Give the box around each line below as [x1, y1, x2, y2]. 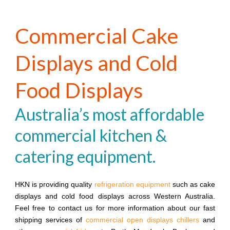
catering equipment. [15, 146, 156, 166]
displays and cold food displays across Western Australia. [15, 192, 215, 200]
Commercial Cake [15, 23, 178, 48]
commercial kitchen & [15, 125, 167, 145]
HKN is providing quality [15, 180, 94, 188]
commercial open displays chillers [86, 216, 199, 224]
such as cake [170, 180, 215, 188]
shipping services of [15, 216, 86, 224]
